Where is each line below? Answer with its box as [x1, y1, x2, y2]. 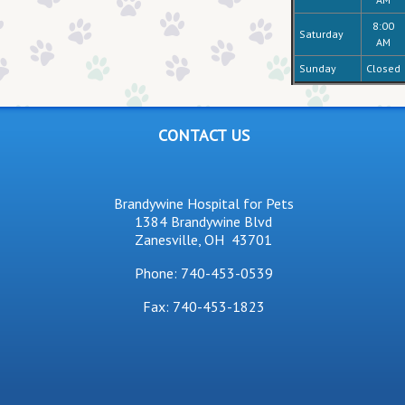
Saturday [298, 27, 344, 41]
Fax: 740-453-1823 [142, 297, 265, 316]
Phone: [134, 264, 181, 282]
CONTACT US [157, 125, 250, 146]
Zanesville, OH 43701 [135, 231, 272, 249]
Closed [365, 61, 400, 75]
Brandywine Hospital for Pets [113, 194, 294, 212]
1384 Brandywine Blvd [135, 212, 272, 231]
